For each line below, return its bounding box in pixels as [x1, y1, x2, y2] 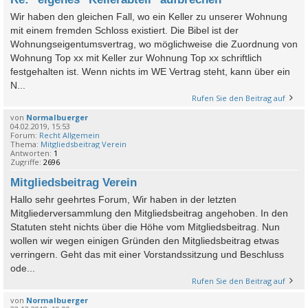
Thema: [10, 138, 41, 149]
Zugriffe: [10, 156, 43, 167]
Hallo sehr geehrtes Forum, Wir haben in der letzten [10, 193, 236, 205]
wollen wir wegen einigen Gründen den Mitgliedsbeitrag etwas [10, 234, 279, 246]
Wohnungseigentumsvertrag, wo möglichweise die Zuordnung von [10, 38, 298, 49]
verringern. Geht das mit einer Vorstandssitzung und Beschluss [10, 248, 284, 260]
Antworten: [10, 147, 54, 158]
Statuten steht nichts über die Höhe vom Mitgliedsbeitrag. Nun [10, 221, 280, 232]
